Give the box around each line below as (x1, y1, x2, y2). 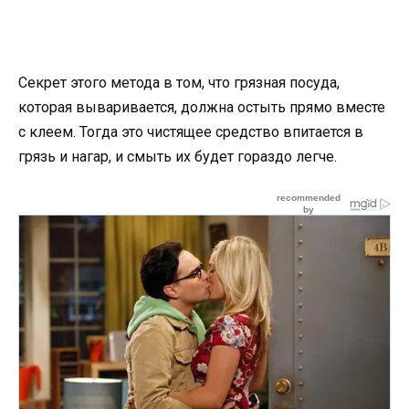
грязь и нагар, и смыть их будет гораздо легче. (18, 147, 337, 165)
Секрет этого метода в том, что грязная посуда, (18, 73, 340, 91)
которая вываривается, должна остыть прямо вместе (18, 98, 385, 116)
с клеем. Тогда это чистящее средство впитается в (18, 122, 363, 141)
